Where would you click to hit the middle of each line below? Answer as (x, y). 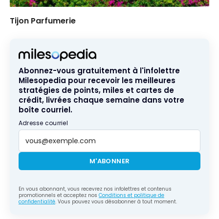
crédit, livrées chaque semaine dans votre (101, 100)
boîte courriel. (45, 110)
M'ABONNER (109, 161)
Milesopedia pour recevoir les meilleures (97, 81)
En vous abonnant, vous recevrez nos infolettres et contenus (95, 189)
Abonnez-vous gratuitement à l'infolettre (99, 71)
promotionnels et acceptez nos (59, 196)
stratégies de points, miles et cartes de (96, 90)
